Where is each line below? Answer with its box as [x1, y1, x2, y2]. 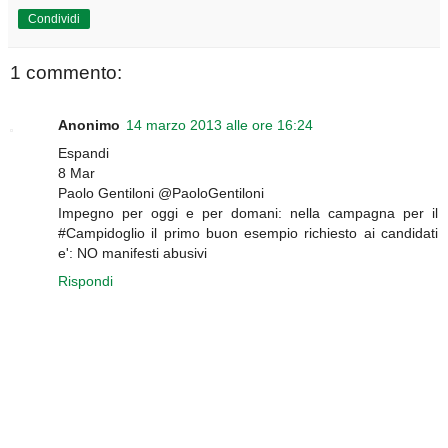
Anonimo [58, 116, 120, 133]
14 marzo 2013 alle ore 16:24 [126, 116, 313, 133]
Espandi [58, 144, 109, 161]
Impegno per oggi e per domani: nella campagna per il [58, 204, 438, 221]
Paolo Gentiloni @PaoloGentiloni [58, 184, 264, 201]
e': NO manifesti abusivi [58, 244, 207, 261]
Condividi [28, 12, 80, 27]
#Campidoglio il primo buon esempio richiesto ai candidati [58, 224, 438, 241]
